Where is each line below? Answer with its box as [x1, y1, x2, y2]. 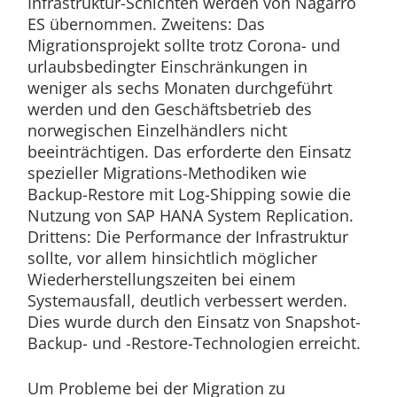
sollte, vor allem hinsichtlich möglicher [27, 247, 317, 269]
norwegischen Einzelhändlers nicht [27, 120, 287, 142]
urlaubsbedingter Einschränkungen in [27, 56, 307, 78]
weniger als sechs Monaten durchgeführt [27, 77, 332, 99]
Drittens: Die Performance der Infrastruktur [27, 226, 348, 248]
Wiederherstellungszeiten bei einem [27, 269, 296, 291]
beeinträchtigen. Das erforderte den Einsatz [27, 141, 351, 163]
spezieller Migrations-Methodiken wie [27, 162, 307, 184]
